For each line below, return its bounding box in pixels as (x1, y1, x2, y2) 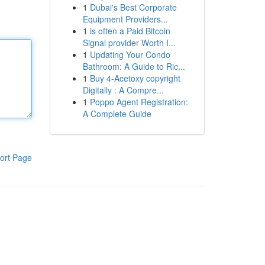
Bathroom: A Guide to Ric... (82, 60, 185, 72)
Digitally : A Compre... (82, 84, 164, 96)
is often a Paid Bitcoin (89, 25, 170, 37)
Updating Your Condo (89, 49, 170, 60)
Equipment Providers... (82, 13, 168, 25)
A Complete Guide (82, 108, 151, 119)
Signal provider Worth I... (82, 37, 176, 49)
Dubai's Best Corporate (89, 1, 177, 13)
